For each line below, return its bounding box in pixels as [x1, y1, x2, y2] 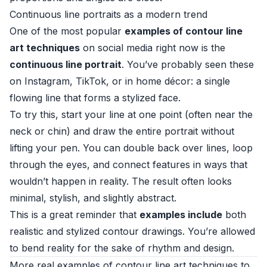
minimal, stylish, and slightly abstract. [10, 192, 176, 204]
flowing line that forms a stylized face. [10, 92, 181, 104]
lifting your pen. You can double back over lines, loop [10, 142, 253, 154]
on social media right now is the [80, 42, 225, 54]
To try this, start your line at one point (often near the [10, 108, 253, 120]
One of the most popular [10, 25, 125, 37]
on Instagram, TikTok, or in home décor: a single [10, 75, 230, 87]
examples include [139, 209, 222, 221]
